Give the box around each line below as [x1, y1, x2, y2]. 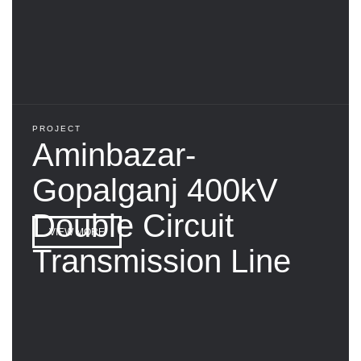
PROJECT [32, 123, 81, 133]
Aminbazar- [32, 136, 196, 172]
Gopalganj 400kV [32, 172, 278, 208]
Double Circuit [32, 207, 234, 243]
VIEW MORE [49, 226, 105, 238]
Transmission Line [32, 243, 291, 279]
